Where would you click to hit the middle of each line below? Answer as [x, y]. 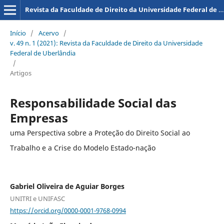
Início [18, 33]
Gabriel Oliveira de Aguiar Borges [67, 186]
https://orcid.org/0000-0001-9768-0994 [68, 210]
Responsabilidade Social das [93, 102]
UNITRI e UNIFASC [37, 198]
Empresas [39, 117]
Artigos [20, 73]
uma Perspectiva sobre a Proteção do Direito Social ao [100, 132]
